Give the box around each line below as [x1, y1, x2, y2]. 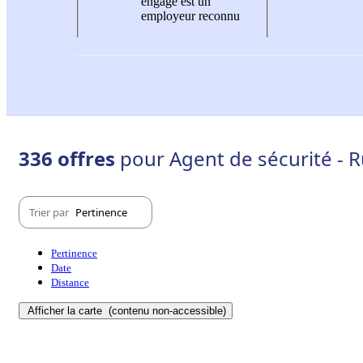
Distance [51, 276, 89, 289]
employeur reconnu [141, 8, 240, 23]
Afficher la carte [28, 305, 105, 318]
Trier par [29, 204, 71, 220]
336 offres [19, 145, 120, 173]
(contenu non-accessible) [105, 305, 226, 318]
